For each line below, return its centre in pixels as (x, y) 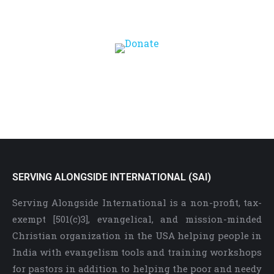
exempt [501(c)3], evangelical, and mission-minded (137, 219)
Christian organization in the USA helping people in (137, 235)
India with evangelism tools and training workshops (137, 252)
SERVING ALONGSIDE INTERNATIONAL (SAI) (112, 177)
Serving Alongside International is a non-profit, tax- (137, 202)
